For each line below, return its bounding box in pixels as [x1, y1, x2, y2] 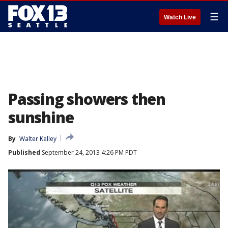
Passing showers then [8, 89, 165, 109]
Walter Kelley [19, 134, 56, 143]
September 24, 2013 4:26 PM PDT [40, 148, 137, 157]
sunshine [8, 107, 74, 128]
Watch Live [164, 14, 196, 21]
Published [8, 148, 40, 157]
